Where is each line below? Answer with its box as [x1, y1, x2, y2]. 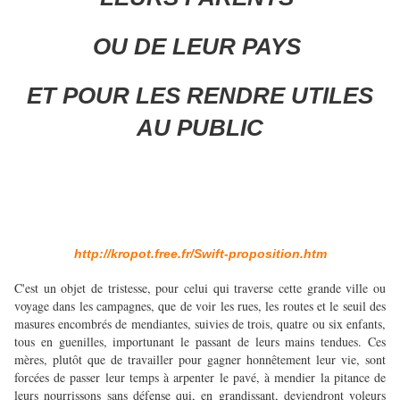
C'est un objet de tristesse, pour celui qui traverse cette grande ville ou [14, 279, 386, 297]
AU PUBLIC [137, 114, 263, 142]
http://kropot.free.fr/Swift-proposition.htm [73, 246, 327, 262]
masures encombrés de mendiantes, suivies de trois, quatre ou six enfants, [14, 315, 386, 333]
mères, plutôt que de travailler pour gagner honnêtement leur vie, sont [14, 351, 386, 369]
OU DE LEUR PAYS [93, 33, 301, 61]
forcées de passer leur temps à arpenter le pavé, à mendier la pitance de [14, 369, 386, 387]
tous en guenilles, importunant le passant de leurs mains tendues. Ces [14, 333, 386, 351]
